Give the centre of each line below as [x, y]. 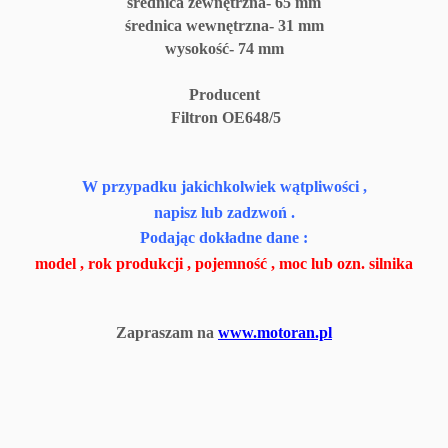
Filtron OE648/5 [224, 117]
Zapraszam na [167, 332]
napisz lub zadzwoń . [224, 212]
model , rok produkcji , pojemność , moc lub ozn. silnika [224, 263]
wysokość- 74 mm [224, 48]
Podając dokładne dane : [224, 238]
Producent [224, 94]
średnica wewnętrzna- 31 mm [224, 25]
